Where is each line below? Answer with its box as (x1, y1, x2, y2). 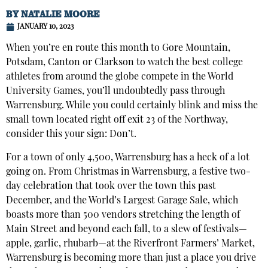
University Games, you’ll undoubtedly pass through (6, 87, 225, 97)
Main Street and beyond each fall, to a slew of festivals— (6, 224, 247, 234)
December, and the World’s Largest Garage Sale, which (6, 196, 238, 206)
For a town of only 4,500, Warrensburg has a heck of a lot (6, 153, 249, 163)
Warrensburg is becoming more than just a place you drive (6, 253, 256, 263)
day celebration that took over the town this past (6, 181, 216, 191)
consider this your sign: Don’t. (6, 130, 136, 140)
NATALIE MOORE (19, 8, 100, 20)
